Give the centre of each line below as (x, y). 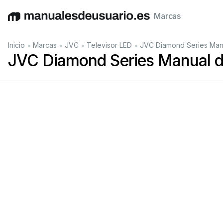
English (21, 21)
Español (81, 21)
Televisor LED (109, 45)
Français (140, 21)
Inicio (16, 45)
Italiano (110, 21)
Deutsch (50, 21)
